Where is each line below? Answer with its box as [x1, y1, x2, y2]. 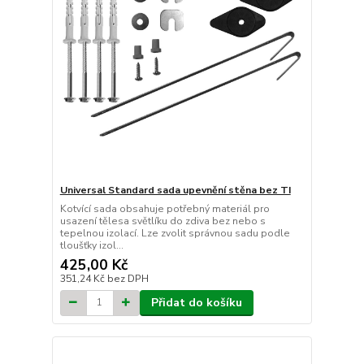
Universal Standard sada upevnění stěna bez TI [59, 183, 291, 197]
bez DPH [106, 271, 149, 285]
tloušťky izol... [59, 238, 123, 252]
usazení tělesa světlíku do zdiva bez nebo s [59, 214, 266, 227]
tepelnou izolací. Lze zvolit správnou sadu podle [59, 226, 290, 240]
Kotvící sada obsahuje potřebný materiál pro [59, 201, 270, 215]
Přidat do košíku [150, 294, 242, 310]
